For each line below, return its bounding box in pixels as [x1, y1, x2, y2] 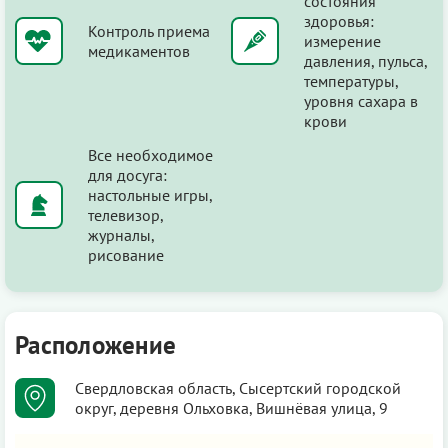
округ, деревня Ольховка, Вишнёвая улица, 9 [75, 397, 388, 418]
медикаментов [88, 40, 190, 61]
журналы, [88, 224, 154, 245]
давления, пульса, [304, 50, 427, 71]
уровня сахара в [304, 90, 418, 111]
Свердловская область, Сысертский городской [75, 377, 401, 398]
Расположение [15, 328, 176, 361]
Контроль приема [88, 20, 210, 41]
